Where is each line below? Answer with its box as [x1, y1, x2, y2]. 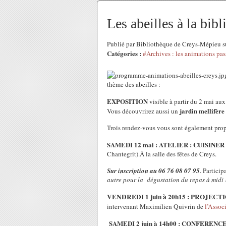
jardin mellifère [180, 106, 224, 116]
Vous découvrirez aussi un [107, 106, 180, 116]
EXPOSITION [107, 96, 148, 106]
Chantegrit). [107, 149, 140, 158]
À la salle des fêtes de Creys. [140, 149, 216, 158]
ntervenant [109, 202, 138, 211]
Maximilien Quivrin [138, 202, 195, 211]
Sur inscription [107, 166, 150, 175]
